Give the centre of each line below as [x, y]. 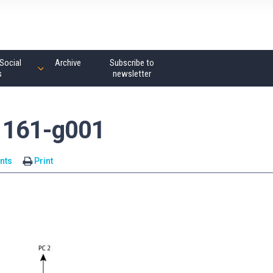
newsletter [132, 74]
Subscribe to [132, 63]
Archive [68, 63]
